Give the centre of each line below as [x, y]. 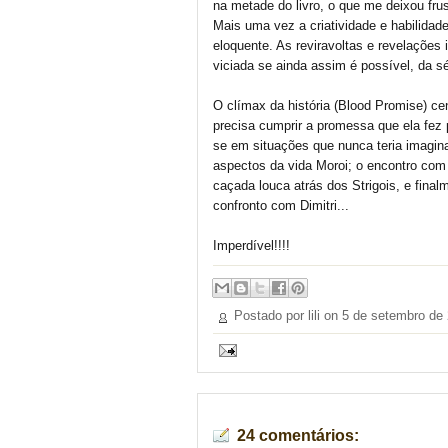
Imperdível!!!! [251, 245]
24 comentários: [298, 436]
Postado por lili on [288, 315]
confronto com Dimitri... [281, 205]
